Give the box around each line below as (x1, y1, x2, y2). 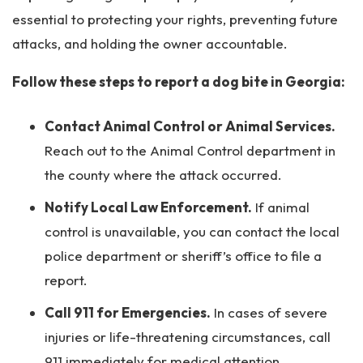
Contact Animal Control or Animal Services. (45, 117, 335, 135)
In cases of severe (211, 304, 327, 321)
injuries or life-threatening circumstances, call (45, 328, 331, 345)
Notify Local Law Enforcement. (45, 199, 252, 216)
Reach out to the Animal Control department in (45, 142, 335, 159)
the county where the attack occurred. (45, 166, 282, 183)
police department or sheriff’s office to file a (45, 247, 322, 264)
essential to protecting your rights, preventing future (12, 11, 338, 28)
